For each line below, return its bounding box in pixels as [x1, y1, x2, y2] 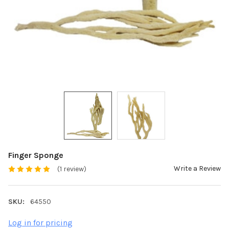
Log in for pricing [8, 218, 73, 228]
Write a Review [174, 164, 221, 173]
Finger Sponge [8, 150, 63, 161]
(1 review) [57, 165, 86, 174]
